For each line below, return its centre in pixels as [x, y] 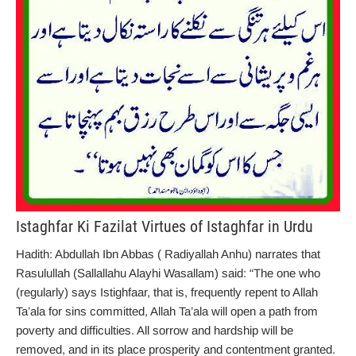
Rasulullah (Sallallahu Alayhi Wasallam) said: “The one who [168, 273]
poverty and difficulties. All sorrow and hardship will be [155, 331]
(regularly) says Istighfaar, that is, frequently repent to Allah [167, 292]
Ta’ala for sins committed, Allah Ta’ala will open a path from [167, 311]
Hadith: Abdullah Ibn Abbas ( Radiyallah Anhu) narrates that [168, 254]
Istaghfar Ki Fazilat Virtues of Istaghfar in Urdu [164, 227]
